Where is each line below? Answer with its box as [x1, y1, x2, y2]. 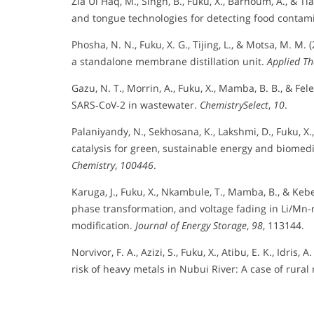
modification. [71, 219, 135, 232]
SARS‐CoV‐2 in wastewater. [71, 98, 200, 111]
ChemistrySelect [200, 98, 268, 111]
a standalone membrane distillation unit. [71, 55, 267, 68]
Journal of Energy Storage [135, 219, 247, 232]
